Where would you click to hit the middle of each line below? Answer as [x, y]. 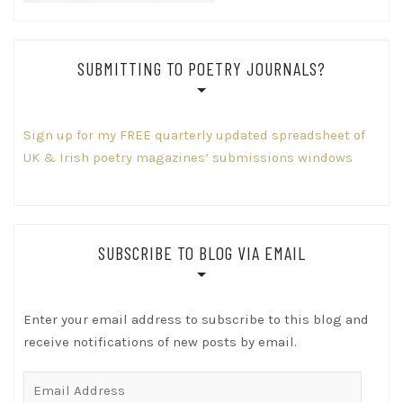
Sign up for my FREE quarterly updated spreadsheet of [194, 135]
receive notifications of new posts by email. [160, 342]
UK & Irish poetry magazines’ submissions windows [188, 158]
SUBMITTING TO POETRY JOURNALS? [201, 69]
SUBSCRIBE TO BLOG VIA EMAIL [201, 253]
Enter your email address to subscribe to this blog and [196, 320]
